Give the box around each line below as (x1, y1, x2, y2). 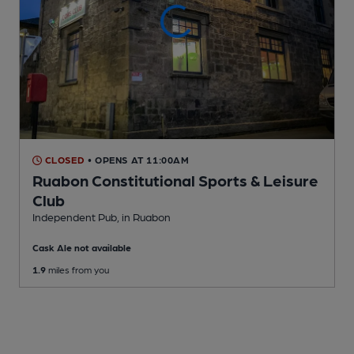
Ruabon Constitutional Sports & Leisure (32, 171, 318, 190)
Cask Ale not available (32, 242, 131, 254)
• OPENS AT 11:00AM (87, 154, 190, 166)
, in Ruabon (117, 210, 171, 224)
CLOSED (42, 154, 85, 166)
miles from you (46, 264, 109, 276)
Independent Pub (32, 210, 117, 224)
